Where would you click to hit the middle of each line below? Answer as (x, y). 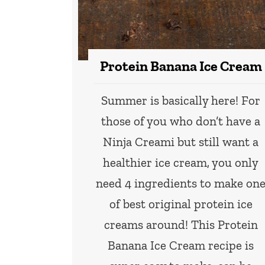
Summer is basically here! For (181, 101)
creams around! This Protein (181, 225)
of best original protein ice (181, 204)
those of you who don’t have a (181, 121)
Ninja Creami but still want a (181, 142)
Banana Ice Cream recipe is (181, 245)
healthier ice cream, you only (181, 163)
